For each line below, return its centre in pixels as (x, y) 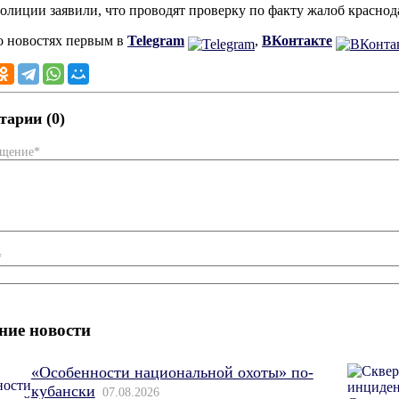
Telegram (156, 41)
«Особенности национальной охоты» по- (172, 373)
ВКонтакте (297, 41)
